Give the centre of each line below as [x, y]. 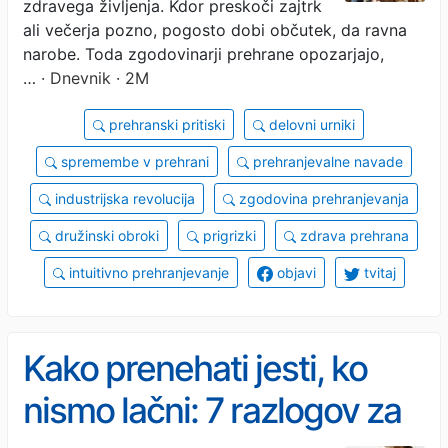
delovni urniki [310, 124]
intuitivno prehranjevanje [146, 272]
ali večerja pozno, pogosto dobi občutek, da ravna [215, 29]
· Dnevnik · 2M [92, 77]
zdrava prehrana [352, 235]
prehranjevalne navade [326, 161]
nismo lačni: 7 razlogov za [212, 410]
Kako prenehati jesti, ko [195, 368]
